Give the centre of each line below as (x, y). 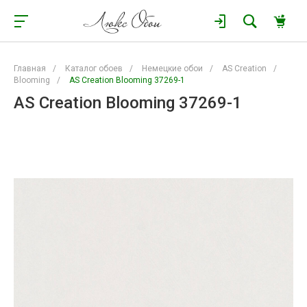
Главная (30, 69)
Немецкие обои (172, 69)
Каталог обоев (94, 69)
